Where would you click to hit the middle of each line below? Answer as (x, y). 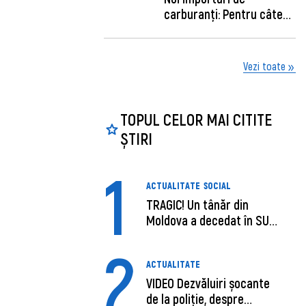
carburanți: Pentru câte (224, 14)
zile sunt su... (197, 30)
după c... (167, 236)
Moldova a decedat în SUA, (212, 221)
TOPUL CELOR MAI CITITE (196, 119)
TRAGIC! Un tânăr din (198, 205)
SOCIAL (218, 186)
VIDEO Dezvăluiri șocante (208, 283)
